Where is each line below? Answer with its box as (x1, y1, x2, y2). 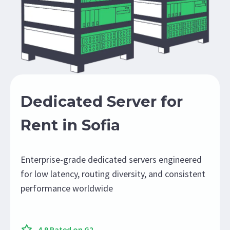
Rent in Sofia (21, 116, 120, 134)
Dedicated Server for (21, 92, 183, 110)
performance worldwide (21, 182, 113, 194)
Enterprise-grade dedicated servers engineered (21, 154, 202, 165)
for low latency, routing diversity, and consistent (21, 168, 205, 180)
